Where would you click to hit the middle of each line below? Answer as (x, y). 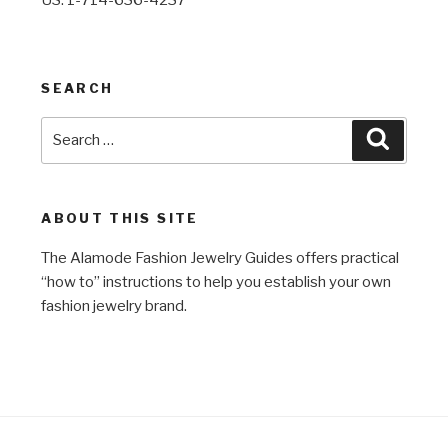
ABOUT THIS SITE (120, 217)
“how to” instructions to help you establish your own (216, 282)
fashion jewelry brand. (114, 306)
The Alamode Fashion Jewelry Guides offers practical (220, 258)
